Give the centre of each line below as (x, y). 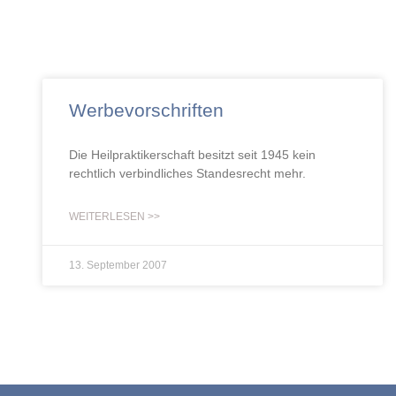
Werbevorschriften (146, 110)
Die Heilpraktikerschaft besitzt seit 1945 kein (192, 155)
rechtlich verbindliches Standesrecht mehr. (187, 173)
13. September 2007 (118, 265)
